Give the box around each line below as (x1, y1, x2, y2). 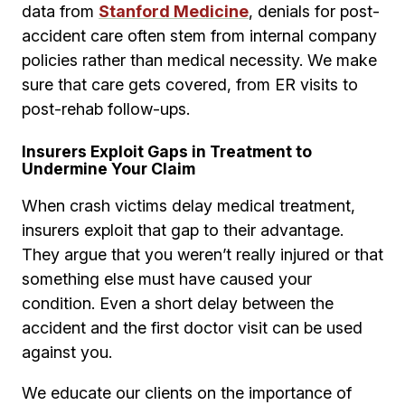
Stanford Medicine (99, 2, 249, 22)
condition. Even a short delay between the (22, 294, 334, 314)
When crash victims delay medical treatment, (22, 196, 355, 216)
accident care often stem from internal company (22, 26, 377, 46)
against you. (22, 343, 112, 363)
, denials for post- (249, 2, 380, 22)
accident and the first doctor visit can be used (22, 318, 363, 338)
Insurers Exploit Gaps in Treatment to (22, 142, 312, 162)
